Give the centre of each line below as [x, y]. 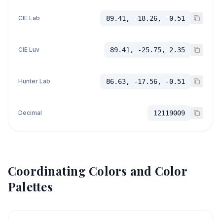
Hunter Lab [34, 81]
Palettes [30, 186]
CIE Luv [29, 50]
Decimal [30, 113]
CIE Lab [29, 18]
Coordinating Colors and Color [97, 171]
